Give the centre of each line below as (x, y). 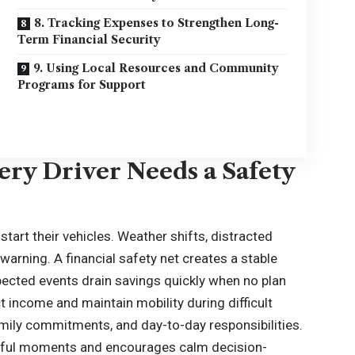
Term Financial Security (90, 40)
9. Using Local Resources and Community (157, 68)
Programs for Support (82, 85)
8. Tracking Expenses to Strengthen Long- (157, 23)
